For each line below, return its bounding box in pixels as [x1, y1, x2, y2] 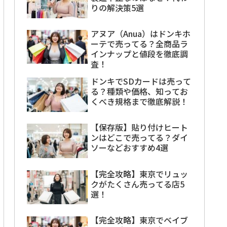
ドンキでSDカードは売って [91, 74, 191, 87]
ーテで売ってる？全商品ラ [91, 37, 188, 50]
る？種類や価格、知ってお [91, 85, 188, 97]
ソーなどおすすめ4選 [91, 141, 168, 154]
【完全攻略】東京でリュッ [91, 167, 188, 180]
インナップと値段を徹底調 [91, 47, 188, 60]
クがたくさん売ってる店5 [91, 177, 184, 190]
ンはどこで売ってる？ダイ [91, 131, 188, 144]
